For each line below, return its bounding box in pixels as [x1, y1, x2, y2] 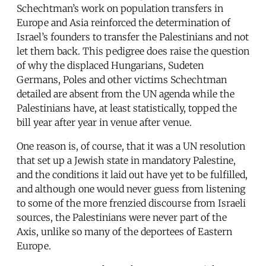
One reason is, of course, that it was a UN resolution [17, 140, 245, 153]
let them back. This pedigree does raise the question [17, 45, 249, 58]
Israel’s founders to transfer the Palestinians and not [17, 31, 249, 43]
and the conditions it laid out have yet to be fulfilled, [17, 169, 248, 181]
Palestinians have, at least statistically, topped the [17, 102, 237, 115]
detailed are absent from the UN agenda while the [17, 88, 235, 100]
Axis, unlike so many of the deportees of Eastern [17, 226, 232, 238]
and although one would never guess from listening [17, 183, 245, 195]
